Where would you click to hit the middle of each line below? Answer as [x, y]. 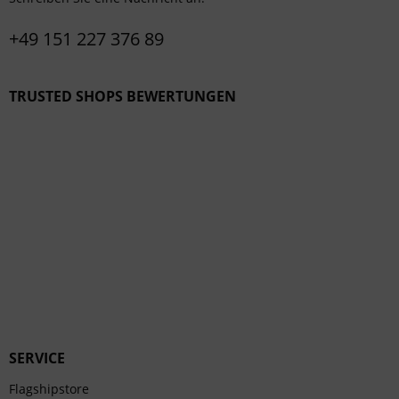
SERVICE [37, 358]
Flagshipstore [49, 389]
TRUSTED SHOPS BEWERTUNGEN [122, 96]
